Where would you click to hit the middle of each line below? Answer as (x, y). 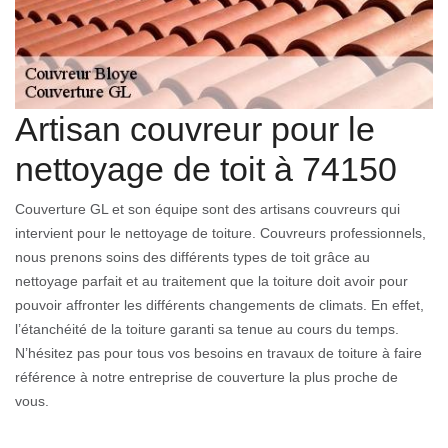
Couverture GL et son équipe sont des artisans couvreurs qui (207, 209)
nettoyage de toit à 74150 (206, 169)
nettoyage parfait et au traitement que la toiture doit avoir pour (211, 281)
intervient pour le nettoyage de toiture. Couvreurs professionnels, (220, 233)
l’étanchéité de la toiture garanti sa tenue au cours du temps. (207, 329)
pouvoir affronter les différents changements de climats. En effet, (219, 305)
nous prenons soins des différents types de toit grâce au (192, 257)
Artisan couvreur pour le (195, 129)
